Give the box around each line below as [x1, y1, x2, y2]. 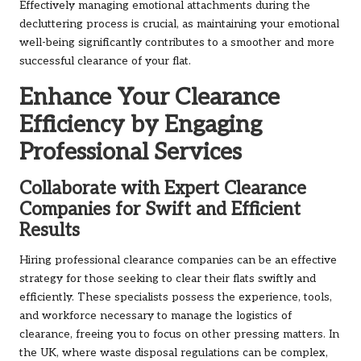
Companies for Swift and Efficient [19, 199, 301, 222]
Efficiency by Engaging [19, 111, 262, 139]
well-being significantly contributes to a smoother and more [19, 36, 334, 50]
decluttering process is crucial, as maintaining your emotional [19, 18, 339, 31]
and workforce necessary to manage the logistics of [19, 309, 292, 323]
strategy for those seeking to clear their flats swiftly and [19, 272, 316, 286]
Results [19, 220, 80, 243]
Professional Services [19, 139, 242, 167]
